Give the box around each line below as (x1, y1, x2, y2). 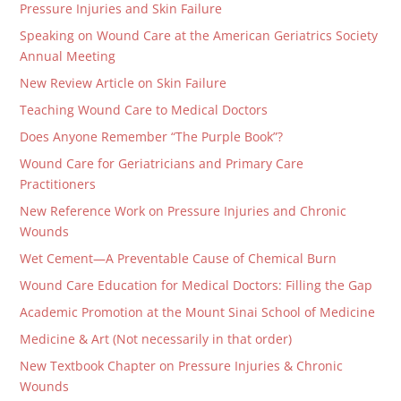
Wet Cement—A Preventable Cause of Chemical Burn (20, 250, 337, 267)
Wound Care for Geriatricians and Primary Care (20, 155, 304, 172)
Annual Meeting (20, 47, 116, 64)
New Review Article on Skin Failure (20, 74, 227, 91)
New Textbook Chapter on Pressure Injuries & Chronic (20, 357, 344, 374)
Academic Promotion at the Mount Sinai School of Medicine (20, 303, 376, 320)
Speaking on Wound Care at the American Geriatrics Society (20, 27, 379, 44)
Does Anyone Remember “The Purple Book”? (20, 128, 284, 145)
